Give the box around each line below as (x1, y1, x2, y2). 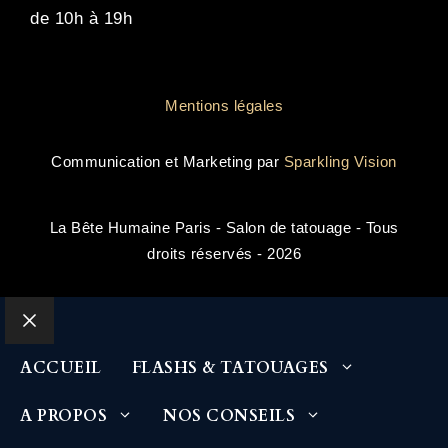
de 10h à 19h (30, 9, 132, 29)
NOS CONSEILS (163, 405, 295, 428)
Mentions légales (165, 97, 283, 115)
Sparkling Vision (283, 153, 397, 171)
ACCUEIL (20, 357, 102, 380)
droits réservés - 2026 (147, 245, 301, 263)
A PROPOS (20, 405, 107, 428)
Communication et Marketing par (51, 153, 284, 171)
